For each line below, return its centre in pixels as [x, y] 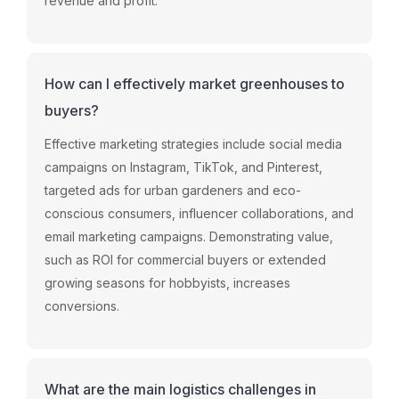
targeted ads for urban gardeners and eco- [173, 190]
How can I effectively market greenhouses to [195, 83]
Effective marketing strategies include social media [193, 143]
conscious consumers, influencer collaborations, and [199, 213]
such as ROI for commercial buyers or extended [185, 259]
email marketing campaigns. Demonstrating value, [189, 236]
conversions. [82, 305]
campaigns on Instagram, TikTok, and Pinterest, [183, 167]
